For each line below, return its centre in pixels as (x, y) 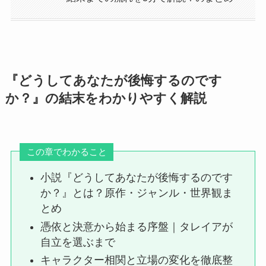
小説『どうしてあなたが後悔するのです (137, 178)
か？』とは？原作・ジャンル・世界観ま (137, 193)
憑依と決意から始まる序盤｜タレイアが (137, 227)
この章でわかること (66, 152)
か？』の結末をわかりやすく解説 (106, 99)
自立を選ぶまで (78, 242)
